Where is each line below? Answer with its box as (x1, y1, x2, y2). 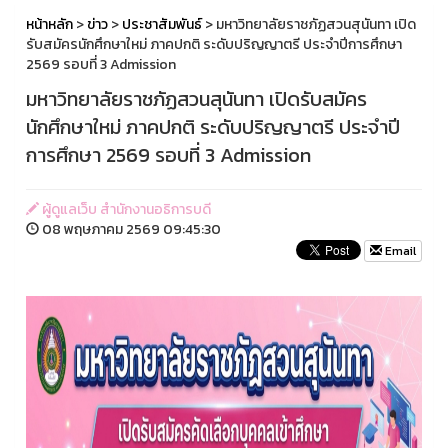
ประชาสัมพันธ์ (122, 14, 202, 35)
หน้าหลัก (26, 14, 73, 35)
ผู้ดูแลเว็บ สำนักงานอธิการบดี (39, 199, 211, 220)
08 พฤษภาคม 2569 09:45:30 (39, 219, 221, 240)
